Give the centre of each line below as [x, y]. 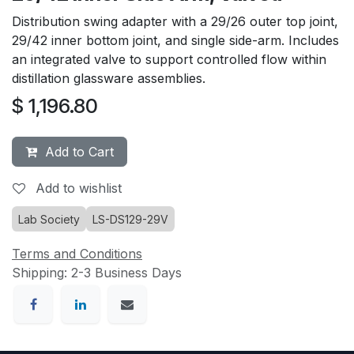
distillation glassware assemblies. [109, 79]
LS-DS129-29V [130, 220]
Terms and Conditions [77, 254]
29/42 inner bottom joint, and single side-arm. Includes [175, 41]
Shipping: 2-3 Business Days [97, 273]
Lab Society [49, 220]
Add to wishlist [79, 188]
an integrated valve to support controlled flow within [169, 60]
